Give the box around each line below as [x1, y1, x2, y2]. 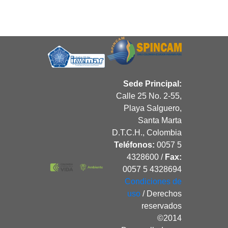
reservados [141, 201, 182, 210]
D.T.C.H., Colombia [112, 128, 182, 137]
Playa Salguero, [124, 103, 182, 112]
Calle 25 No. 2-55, [116, 91, 182, 100]
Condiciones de [125, 177, 182, 186]
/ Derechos [140, 189, 182, 198]
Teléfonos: [114, 140, 155, 149]
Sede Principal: [123, 79, 182, 88]
